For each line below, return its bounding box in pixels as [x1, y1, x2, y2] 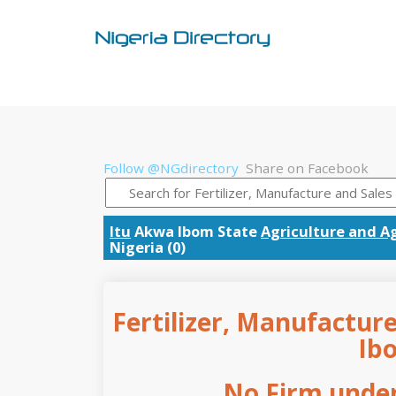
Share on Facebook [246, 159, 369, 177]
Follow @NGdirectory [103, 159, 239, 177]
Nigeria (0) [110, 236, 186, 257]
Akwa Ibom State [131, 220, 261, 241]
